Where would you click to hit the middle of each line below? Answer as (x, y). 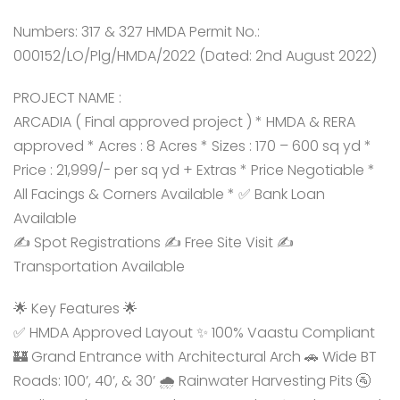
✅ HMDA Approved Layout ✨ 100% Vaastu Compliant (194, 333)
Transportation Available (99, 267)
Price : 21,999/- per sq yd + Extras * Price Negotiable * (194, 170)
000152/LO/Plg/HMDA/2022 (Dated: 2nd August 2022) (195, 56)
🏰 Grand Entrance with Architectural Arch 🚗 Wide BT (195, 357)
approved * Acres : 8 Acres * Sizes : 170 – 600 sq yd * (192, 146)
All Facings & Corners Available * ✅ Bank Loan (169, 194)
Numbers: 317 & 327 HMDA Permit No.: (137, 32)
